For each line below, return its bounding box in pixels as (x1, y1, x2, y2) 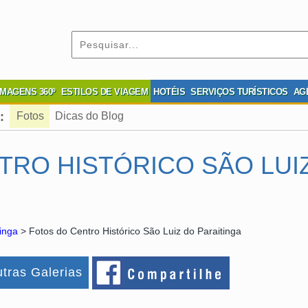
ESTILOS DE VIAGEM (60, 87, 148, 97)
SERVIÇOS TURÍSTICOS (190, 87, 288, 97)
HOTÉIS (153, 87, 185, 97)
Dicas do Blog (55, 110, 124, 122)
